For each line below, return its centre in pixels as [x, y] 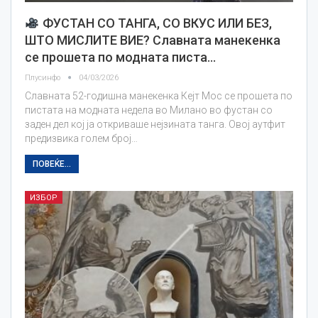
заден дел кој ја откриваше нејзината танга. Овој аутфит [155, 124]
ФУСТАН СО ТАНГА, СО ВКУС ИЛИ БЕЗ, [155, 23]
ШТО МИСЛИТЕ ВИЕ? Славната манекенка [153, 40]
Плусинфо [44, 77]
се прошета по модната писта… [120, 57]
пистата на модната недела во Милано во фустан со [149, 110]
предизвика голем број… [81, 138]
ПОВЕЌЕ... [52, 164]
